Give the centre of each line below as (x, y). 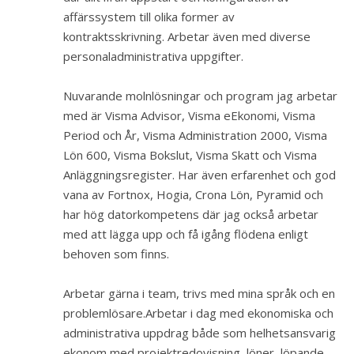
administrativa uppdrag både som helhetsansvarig (200, 333)
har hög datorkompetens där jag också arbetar (191, 214)
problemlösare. (104, 313)
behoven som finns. (116, 254)
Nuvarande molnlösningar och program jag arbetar (200, 96)
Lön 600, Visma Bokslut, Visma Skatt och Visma (190, 155)
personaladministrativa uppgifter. (153, 56)
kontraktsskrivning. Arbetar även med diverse (187, 36)
